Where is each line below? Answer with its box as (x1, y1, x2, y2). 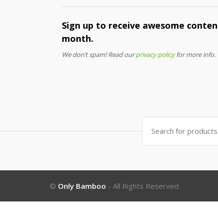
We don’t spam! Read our (62, 50, 136, 59)
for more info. (175, 50, 216, 59)
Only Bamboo (58, 181, 106, 191)
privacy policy (136, 50, 175, 59)
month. (62, 33, 93, 45)
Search (142, 116, 166, 126)
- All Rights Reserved (106, 181, 179, 191)
